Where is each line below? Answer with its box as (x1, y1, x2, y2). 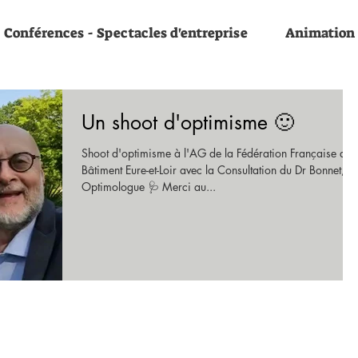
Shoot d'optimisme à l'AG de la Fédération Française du (82, 145, 352, 161)
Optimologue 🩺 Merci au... (82, 179, 216, 194)
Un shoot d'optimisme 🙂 (82, 109, 294, 135)
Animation (284, 24, 355, 42)
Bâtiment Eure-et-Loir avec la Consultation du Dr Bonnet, (82, 162, 344, 177)
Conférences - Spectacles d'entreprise (3, 24, 248, 42)
